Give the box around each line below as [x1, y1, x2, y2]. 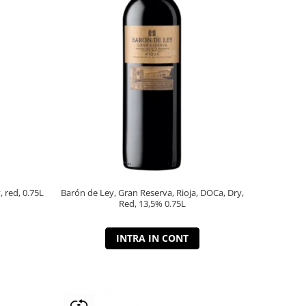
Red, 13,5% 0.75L [164, 197, 186, 210]
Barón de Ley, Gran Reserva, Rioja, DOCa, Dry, [60, 186, 244, 199]
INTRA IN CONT [115, 231, 189, 245]
